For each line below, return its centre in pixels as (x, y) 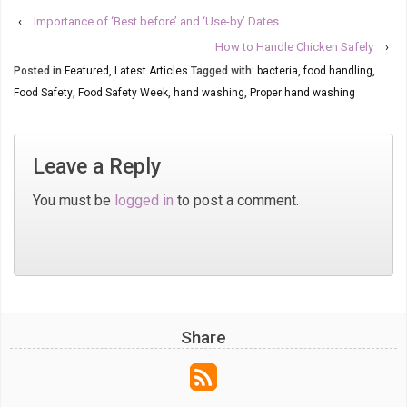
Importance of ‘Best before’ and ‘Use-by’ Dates (156, 22)
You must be (74, 200)
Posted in (39, 71)
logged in (144, 200)
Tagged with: (223, 71)
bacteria (278, 71)
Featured (87, 71)
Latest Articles (151, 71)
